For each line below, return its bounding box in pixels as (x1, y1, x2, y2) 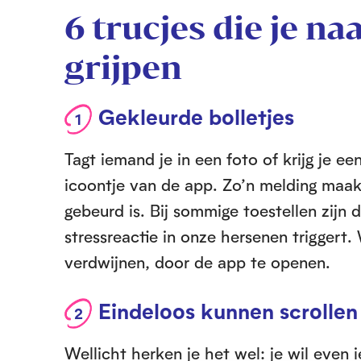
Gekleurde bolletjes (98, 103, 294, 130)
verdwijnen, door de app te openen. (64, 251, 330, 272)
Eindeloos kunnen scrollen (98, 297, 358, 324)
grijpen (64, 48, 182, 85)
